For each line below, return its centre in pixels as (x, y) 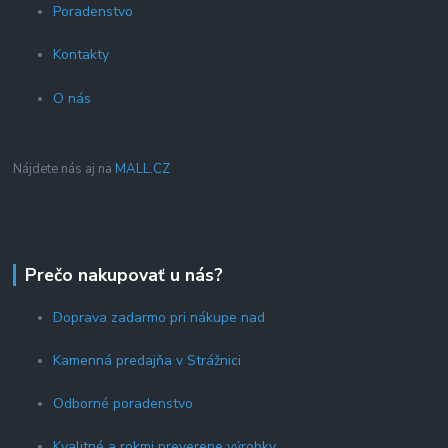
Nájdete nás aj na (64, 168)
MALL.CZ (143, 168)
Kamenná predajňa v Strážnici (147, 361)
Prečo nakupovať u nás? (123, 274)
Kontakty (81, 54)
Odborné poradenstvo (123, 404)
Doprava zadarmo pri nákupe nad (159, 318)
